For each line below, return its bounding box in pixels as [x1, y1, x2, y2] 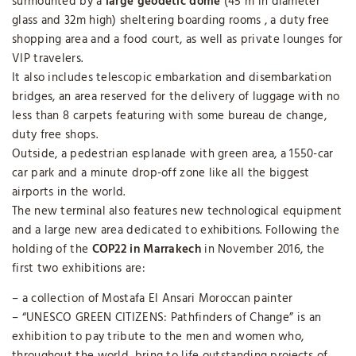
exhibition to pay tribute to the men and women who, [12, 327, 304, 347]
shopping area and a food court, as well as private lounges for [12, 30, 343, 50]
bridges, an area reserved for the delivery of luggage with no [12, 87, 340, 107]
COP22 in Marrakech [91, 240, 201, 260]
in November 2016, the [200, 240, 325, 260]
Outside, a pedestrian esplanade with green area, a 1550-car [12, 145, 334, 164]
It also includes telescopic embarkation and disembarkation [12, 68, 332, 88]
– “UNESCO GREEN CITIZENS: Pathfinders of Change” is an [12, 308, 322, 328]
